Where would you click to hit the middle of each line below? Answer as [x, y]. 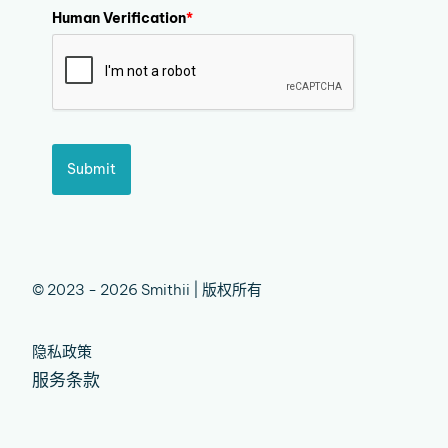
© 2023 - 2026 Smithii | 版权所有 [147, 290]
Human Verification [119, 18]
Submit [91, 169]
